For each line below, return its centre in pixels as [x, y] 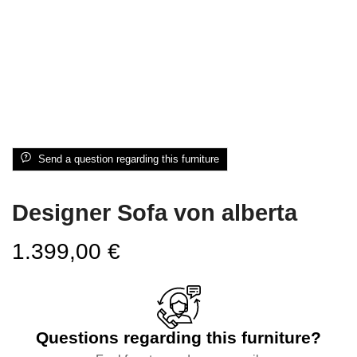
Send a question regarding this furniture [129, 159]
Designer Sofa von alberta [155, 213]
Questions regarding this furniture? [178, 338]
